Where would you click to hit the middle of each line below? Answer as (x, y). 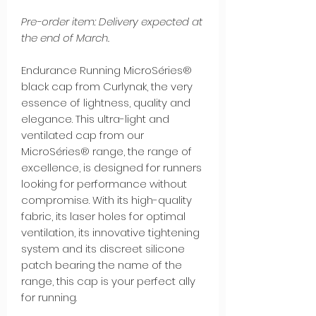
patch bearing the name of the (102, 265)
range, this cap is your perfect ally (108, 281)
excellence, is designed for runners (111, 167)
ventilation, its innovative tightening (110, 232)
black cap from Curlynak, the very (107, 86)
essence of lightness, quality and (106, 102)
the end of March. (65, 37)
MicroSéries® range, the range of (107, 151)
